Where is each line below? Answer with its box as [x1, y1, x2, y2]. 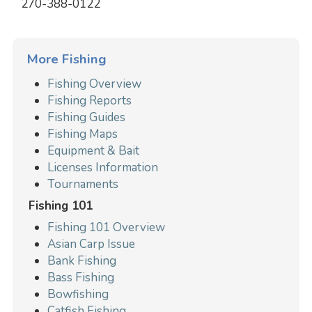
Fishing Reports [47, 93, 132, 109]
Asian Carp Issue [47, 236, 136, 252]
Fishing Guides [47, 109, 126, 126]
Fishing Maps [47, 126, 118, 143]
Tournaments [47, 176, 119, 193]
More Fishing [26, 49, 107, 68]
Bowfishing [47, 286, 109, 302]
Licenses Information [47, 159, 159, 176]
